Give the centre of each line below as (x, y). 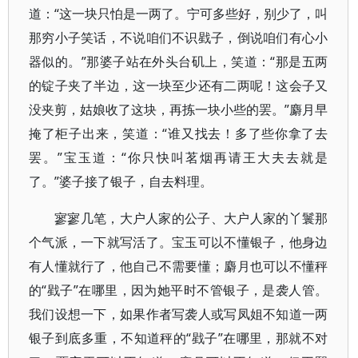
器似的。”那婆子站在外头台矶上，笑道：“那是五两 (179, 62)
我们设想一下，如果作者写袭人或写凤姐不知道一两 (179, 314)
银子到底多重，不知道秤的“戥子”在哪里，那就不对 (179, 338)
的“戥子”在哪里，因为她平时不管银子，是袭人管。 (179, 290)
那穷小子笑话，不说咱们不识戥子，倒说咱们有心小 (179, 38)
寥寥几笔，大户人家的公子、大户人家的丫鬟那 (191, 218)
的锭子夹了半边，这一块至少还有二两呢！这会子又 (179, 86)
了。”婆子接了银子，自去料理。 (121, 181)
